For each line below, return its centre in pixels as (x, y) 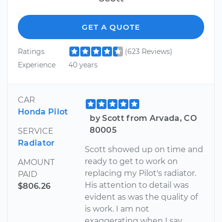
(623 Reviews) (148, 51)
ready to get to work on (132, 161)
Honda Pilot (43, 111)
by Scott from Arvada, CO (143, 118)
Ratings (31, 51)
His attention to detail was (137, 185)
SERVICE (36, 131)
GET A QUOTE (111, 27)
